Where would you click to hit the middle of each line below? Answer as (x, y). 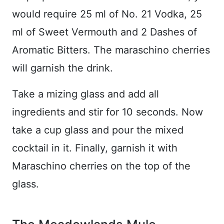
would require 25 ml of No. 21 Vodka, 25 (107, 14)
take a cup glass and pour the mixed (98, 130)
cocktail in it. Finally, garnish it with (95, 148)
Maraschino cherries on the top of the (101, 166)
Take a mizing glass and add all (85, 94)
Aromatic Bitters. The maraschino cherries (111, 50)
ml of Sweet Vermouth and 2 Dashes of (104, 32)
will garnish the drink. (62, 68)
